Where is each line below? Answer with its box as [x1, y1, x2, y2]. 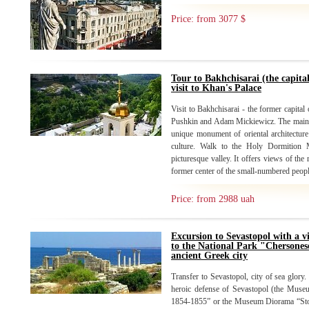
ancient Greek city [171, 250, 248, 261]
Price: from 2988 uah [171, 194, 255, 204]
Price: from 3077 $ [171, 14, 246, 24]
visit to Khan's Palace [171, 83, 261, 93]
